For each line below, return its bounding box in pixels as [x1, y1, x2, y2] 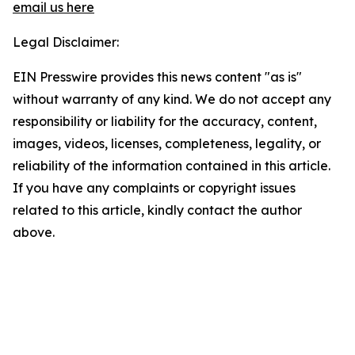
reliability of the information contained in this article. [13, 158, 330, 174]
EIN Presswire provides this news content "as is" [13, 69, 302, 86]
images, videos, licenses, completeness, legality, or [13, 136, 321, 152]
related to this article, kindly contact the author [13, 202, 302, 219]
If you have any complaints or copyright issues [13, 180, 296, 197]
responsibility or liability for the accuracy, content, [13, 113, 317, 130]
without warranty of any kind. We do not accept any [13, 91, 331, 108]
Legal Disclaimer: [13, 34, 119, 51]
